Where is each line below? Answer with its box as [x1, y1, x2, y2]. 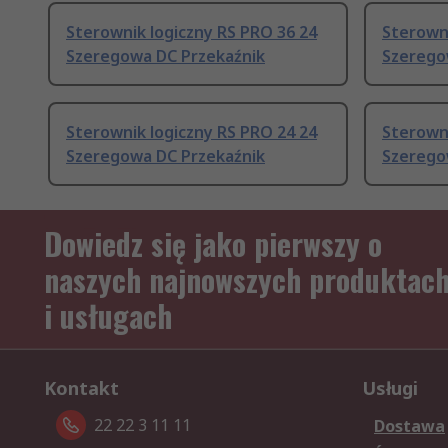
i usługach [44, 293, 172, 339]
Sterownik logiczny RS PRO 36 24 [66, 21, 317, 44]
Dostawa [374, 415, 445, 438]
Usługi [362, 376, 418, 401]
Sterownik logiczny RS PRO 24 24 [66, 121, 317, 144]
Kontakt [44, 376, 119, 401]
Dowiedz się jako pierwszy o [44, 221, 382, 267]
